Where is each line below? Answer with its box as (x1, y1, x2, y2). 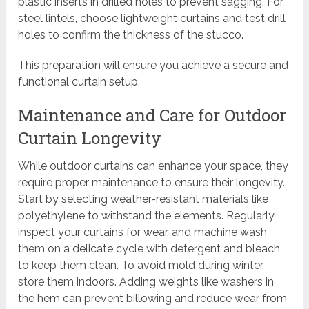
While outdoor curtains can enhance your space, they (18, 159, 289, 173)
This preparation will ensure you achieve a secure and (18, 59, 289, 72)
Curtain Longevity (18, 127, 162, 150)
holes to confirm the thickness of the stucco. (18, 28, 244, 42)
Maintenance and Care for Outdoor (18, 104, 287, 127)
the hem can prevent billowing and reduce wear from (18, 292, 288, 306)
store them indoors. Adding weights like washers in (18, 275, 275, 289)
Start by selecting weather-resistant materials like (18, 192, 269, 206)
